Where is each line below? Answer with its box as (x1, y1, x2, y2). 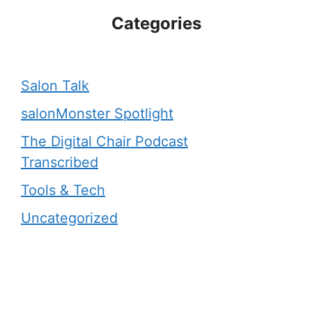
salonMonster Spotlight (21, 104, 173, 122)
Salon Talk (21, 77, 89, 94)
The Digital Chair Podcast (21, 132, 188, 150)
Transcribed (21, 153, 98, 171)
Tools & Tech (21, 181, 105, 198)
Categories (111, 13, 201, 33)
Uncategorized (21, 209, 118, 226)
